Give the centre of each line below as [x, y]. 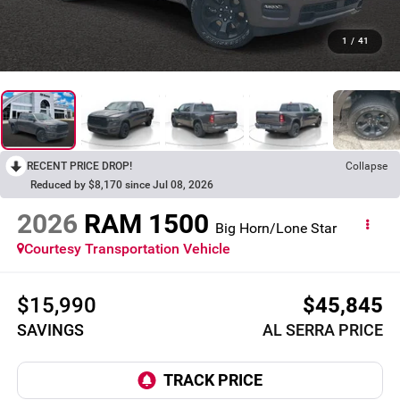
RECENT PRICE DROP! [79, 166]
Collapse [367, 166]
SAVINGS [50, 329]
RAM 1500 [146, 224]
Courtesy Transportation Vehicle [127, 249]
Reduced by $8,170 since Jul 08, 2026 [122, 184]
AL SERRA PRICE [323, 329]
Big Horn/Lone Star [275, 229]
